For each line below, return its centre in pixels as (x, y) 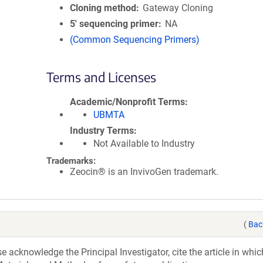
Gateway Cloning (178, 8)
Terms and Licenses (101, 77)
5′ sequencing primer (114, 24)
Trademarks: (71, 161)
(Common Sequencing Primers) (135, 40)
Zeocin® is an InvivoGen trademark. (144, 172)
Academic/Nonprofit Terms (127, 102)
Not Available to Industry (144, 144)
